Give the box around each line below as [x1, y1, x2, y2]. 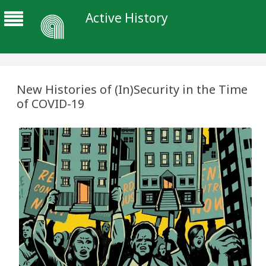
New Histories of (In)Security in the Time [17, 81, 248, 97]
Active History [85, 9, 168, 26]
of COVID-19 [17, 96, 84, 112]
